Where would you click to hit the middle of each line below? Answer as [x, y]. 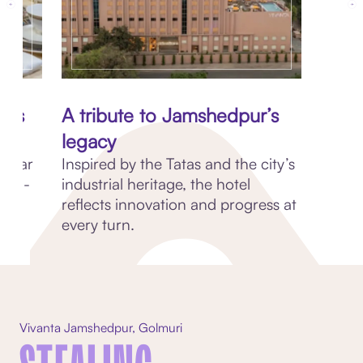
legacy [89, 141]
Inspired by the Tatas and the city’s [178, 164]
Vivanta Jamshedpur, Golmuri [100, 327]
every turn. [98, 225]
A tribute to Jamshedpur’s [170, 115]
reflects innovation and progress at [179, 205]
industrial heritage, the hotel [156, 184]
